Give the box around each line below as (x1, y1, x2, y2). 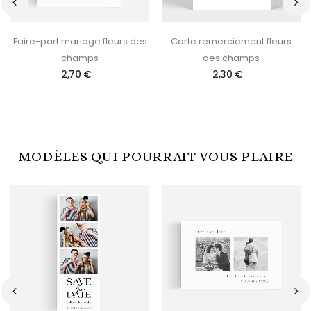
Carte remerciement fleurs (171, 34, 292, 48)
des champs (203, 51, 260, 65)
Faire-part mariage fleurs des (12, 34, 147, 48)
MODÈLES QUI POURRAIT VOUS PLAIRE (17, 148, 294, 165)
